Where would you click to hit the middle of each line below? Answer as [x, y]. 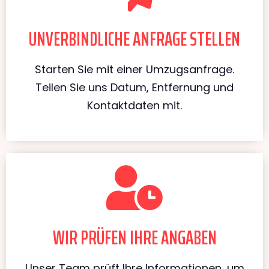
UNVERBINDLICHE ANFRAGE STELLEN [134, 39]
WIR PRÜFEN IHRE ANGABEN [134, 237]
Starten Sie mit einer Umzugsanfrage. [134, 69]
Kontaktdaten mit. [134, 105]
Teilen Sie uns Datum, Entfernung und [134, 87]
